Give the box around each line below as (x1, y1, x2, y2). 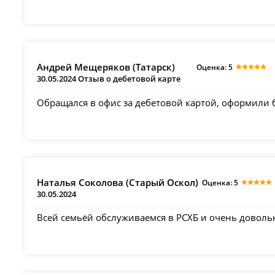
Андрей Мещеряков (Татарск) (37, 61, 176, 74)
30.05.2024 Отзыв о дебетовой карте (37, 73, 181, 85)
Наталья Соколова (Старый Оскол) (37, 176, 199, 188)
